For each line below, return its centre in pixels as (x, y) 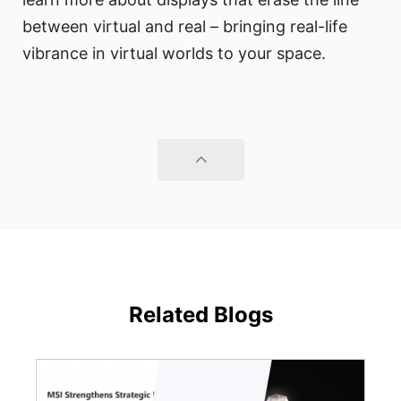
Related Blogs (200, 314)
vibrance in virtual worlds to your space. (174, 53)
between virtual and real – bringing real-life (185, 26)
